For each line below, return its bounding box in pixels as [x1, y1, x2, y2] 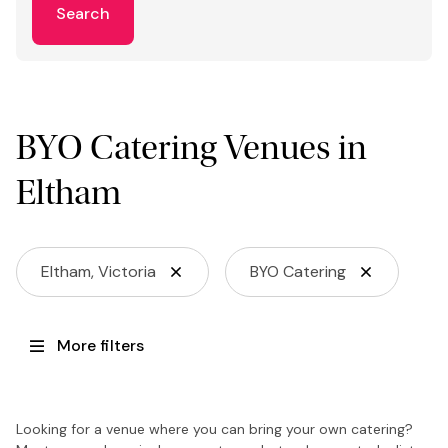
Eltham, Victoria [41, 260, 156, 282]
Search [56, 3, 110, 25]
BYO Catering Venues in [16, 126, 367, 168]
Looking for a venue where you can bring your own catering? [16, 419, 413, 438]
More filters [57, 334, 144, 356]
